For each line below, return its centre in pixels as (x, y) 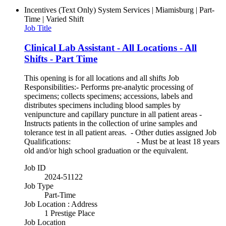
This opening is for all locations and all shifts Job (102, 78)
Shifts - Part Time (61, 59)
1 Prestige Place (70, 213)
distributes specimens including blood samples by (102, 105)
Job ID (35, 168)
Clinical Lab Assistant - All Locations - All (110, 47)
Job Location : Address (61, 204)
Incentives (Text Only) (60, 10)
